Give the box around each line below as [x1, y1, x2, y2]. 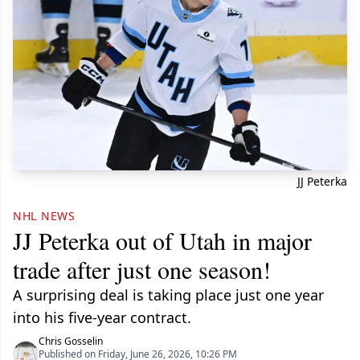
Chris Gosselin [39, 333, 103, 348]
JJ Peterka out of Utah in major [13, 223, 312, 256]
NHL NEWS [13, 207, 76, 223]
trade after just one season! [13, 252, 271, 285]
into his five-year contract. [13, 307, 191, 327]
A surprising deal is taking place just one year [13, 284, 324, 305]
